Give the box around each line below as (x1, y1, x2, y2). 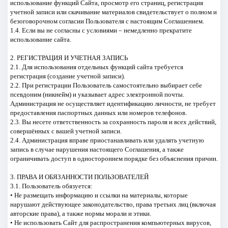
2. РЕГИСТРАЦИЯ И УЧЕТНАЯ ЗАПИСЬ (10, 53, 128, 62)
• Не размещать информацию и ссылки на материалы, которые (10, 191, 188, 199)
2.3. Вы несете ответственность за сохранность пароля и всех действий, (10, 118, 216, 126)
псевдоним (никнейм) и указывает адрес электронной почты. (10, 90, 184, 98)
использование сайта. (10, 35, 71, 43)
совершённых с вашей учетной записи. (10, 127, 122, 135)
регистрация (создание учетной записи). (10, 72, 125, 80)
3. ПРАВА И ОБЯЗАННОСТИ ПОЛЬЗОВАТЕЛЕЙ (10, 173, 149, 181)
